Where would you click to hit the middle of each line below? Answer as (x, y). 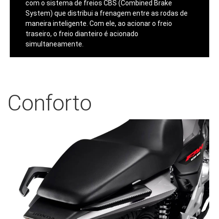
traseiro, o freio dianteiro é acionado (82, 34)
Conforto (50, 103)
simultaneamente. (54, 44)
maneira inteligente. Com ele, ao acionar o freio (99, 24)
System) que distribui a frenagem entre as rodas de (106, 13)
